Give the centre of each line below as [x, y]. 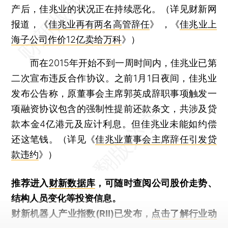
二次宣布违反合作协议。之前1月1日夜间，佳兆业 [114, 78]
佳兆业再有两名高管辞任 [99, 24]
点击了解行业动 [184, 213]
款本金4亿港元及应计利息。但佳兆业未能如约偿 [114, 124]
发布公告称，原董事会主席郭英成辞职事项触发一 [114, 93]
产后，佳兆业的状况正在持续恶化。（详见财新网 [114, 9]
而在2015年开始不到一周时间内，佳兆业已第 [114, 63]
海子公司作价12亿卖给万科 [67, 39]
